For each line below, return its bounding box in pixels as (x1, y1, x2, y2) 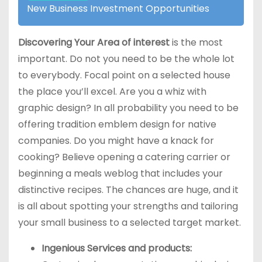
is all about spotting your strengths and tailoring (18, 199, 238, 213)
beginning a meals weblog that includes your (18, 167, 223, 181)
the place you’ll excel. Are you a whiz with (18, 85, 206, 99)
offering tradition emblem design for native (18, 118, 216, 132)
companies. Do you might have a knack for (18, 134, 214, 148)
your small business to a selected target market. (18, 216, 241, 230)
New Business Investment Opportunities (27, 2, 209, 16)
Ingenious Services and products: (42, 242, 192, 256)
